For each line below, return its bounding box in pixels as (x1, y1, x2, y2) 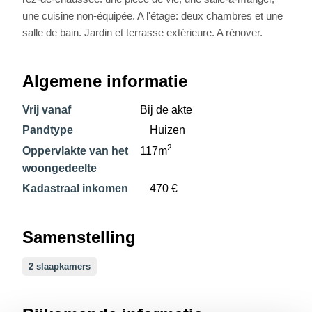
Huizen (149, 124, 185, 136)
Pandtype (22, 124, 74, 136)
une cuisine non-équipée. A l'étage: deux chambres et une (22, 9, 283, 22)
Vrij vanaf (22, 103, 72, 116)
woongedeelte (22, 162, 97, 174)
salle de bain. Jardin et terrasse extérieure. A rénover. (22, 26, 263, 38)
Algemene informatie (22, 71, 188, 91)
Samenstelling (22, 228, 136, 247)
